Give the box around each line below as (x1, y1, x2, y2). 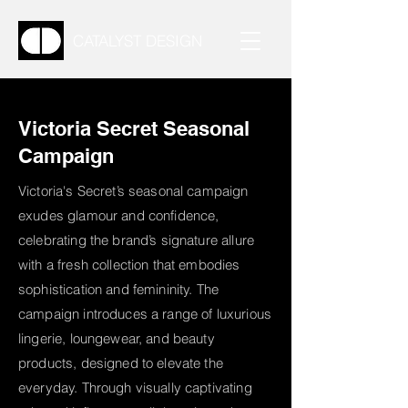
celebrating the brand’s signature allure (18, 231, 254, 249)
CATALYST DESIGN (73, 30, 202, 50)
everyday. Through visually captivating (18, 379, 252, 396)
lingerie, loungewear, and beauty (18, 330, 215, 347)
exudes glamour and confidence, (18, 207, 219, 224)
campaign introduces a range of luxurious (18, 305, 271, 322)
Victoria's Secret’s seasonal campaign (18, 182, 249, 199)
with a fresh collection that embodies (18, 256, 240, 273)
